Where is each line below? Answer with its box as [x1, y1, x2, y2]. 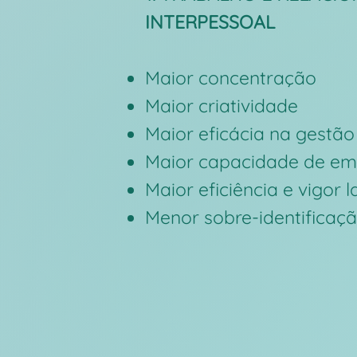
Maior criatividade [145, 94, 298, 117]
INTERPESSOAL [145, 10, 275, 33]
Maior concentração [145, 66, 316, 89]
